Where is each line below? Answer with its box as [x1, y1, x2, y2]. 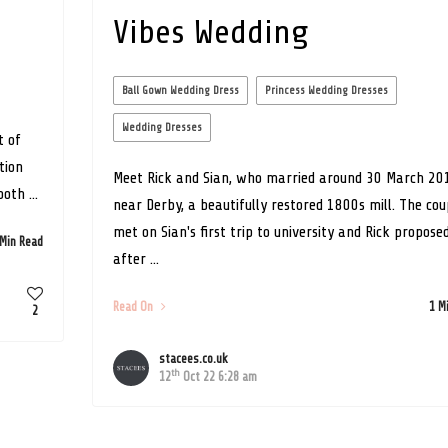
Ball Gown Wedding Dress [121, 83, 239, 97]
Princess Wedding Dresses [264, 83, 388, 97]
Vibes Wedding [112, 12, 309, 51]
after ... [112, 249, 159, 268]
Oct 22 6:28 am [179, 368, 257, 384]
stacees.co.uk [158, 351, 228, 366]
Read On [112, 298, 156, 314]
